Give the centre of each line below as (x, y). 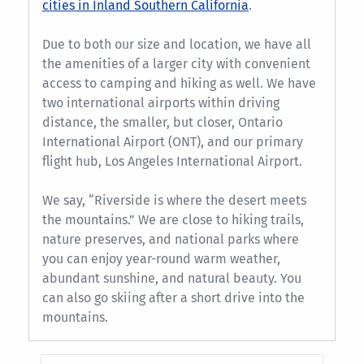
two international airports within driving (161, 102)
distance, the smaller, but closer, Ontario (162, 122)
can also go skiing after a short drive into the (173, 297)
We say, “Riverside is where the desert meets (174, 200)
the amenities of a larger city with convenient (176, 63)
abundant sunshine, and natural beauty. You (172, 278)
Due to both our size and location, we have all (177, 44)
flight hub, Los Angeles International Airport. (172, 161)
